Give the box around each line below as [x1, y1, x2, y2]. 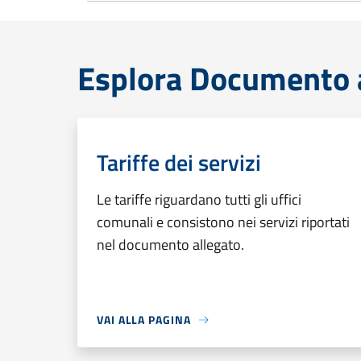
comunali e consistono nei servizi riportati [97, 211, 350, 233]
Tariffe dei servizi [97, 145, 261, 180]
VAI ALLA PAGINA [97, 311, 191, 328]
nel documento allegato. [97, 234, 244, 255]
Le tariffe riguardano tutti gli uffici [97, 189, 301, 210]
